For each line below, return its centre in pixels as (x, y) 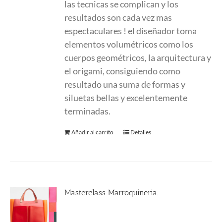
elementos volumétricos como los (129, 44)
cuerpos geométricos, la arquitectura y (138, 57)
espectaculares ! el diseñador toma (131, 31)
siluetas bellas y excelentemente (126, 98)
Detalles (141, 132)
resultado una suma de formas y (125, 84)
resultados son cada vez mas (118, 17)
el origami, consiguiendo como (123, 71)
